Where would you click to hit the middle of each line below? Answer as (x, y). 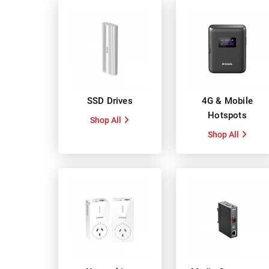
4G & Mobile (227, 101)
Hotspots (227, 116)
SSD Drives (110, 101)
